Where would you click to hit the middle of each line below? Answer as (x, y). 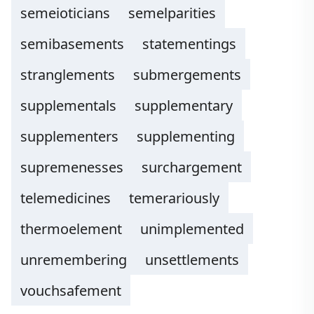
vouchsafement (71, 291)
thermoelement (71, 229)
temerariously (174, 198)
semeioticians (65, 13)
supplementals (68, 105)
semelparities (172, 13)
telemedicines (66, 198)
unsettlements (192, 260)
